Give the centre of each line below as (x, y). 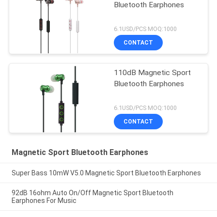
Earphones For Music (44, 200)
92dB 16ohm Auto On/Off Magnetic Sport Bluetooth (92, 193)
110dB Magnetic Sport (153, 72)
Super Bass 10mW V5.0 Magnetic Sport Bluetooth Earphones (106, 173)
